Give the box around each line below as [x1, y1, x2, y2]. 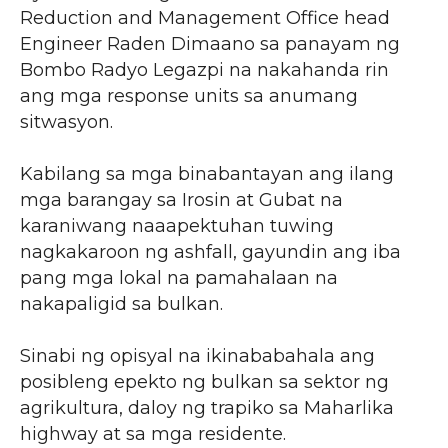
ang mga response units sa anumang [20, 85, 358, 107]
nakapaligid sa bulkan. [20, 293, 223, 315]
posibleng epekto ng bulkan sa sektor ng [20, 371, 389, 393]
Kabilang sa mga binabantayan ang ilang [20, 163, 394, 185]
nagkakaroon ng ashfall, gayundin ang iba [20, 241, 401, 263]
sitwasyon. [20, 111, 113, 133]
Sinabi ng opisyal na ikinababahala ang [20, 345, 375, 367]
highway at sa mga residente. [20, 423, 286, 445]
